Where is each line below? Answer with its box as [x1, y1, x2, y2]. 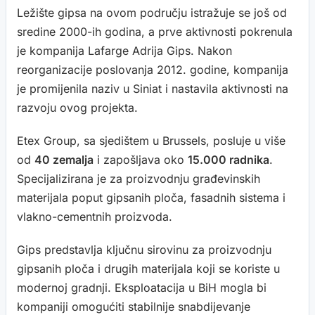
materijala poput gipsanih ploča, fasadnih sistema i [17, 191, 285, 205]
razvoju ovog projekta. [17, 101, 138, 115]
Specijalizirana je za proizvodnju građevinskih [17, 172, 260, 186]
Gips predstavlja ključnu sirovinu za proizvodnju [17, 243, 271, 257]
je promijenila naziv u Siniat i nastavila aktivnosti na [17, 82, 288, 96]
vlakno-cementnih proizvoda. [17, 210, 172, 224]
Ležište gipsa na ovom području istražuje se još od [17, 6, 287, 20]
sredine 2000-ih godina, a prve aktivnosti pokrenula [17, 25, 292, 39]
